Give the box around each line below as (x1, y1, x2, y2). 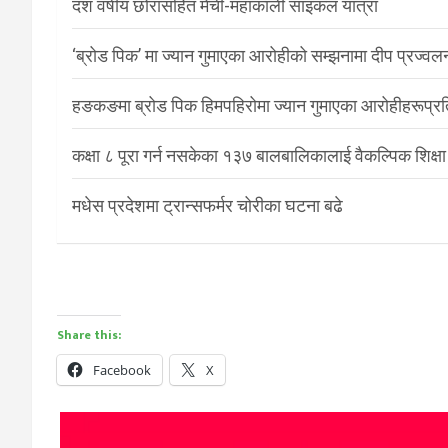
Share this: (57, 325, 121, 346)
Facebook (93, 361, 151, 380)
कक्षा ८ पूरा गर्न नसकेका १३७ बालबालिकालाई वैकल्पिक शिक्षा (72, 145, 446, 167)
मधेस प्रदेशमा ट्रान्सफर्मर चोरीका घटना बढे (72, 195, 343, 217)
